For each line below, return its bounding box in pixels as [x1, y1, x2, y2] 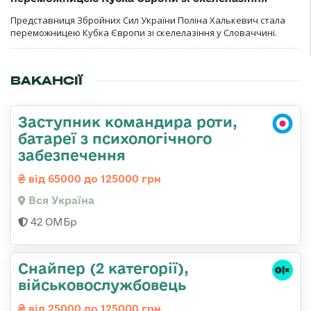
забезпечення [18, 146, 126, 163]
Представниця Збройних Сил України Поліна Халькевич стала [10, 13, 285, 26]
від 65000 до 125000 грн [26, 172, 161, 185]
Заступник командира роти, [18, 112, 237, 130]
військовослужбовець [18, 276, 186, 293]
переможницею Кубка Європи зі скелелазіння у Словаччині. [10, 26, 277, 39]
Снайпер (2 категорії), [18, 259, 189, 276]
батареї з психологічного [18, 129, 212, 146]
